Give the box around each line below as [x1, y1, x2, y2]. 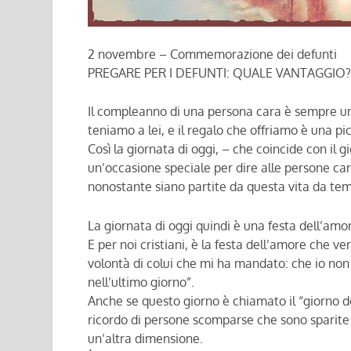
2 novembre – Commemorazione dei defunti [87, 45, 337, 62]
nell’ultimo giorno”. [87, 273, 194, 290]
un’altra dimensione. [87, 330, 203, 346]
